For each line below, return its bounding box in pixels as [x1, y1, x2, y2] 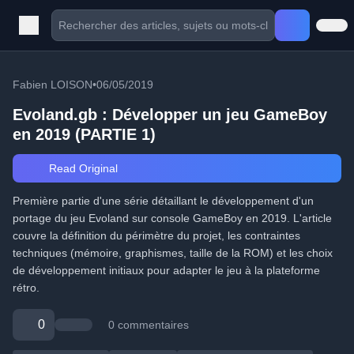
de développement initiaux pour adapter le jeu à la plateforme [13, 264, 320, 277]
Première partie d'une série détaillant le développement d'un [13, 194, 314, 207]
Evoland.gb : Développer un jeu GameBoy [13, 106, 327, 123]
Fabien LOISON [13, 78, 92, 91]
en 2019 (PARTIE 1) [13, 126, 156, 143]
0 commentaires [108, 318, 189, 331]
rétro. [13, 281, 40, 294]
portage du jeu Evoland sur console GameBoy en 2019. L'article [13, 212, 332, 224]
